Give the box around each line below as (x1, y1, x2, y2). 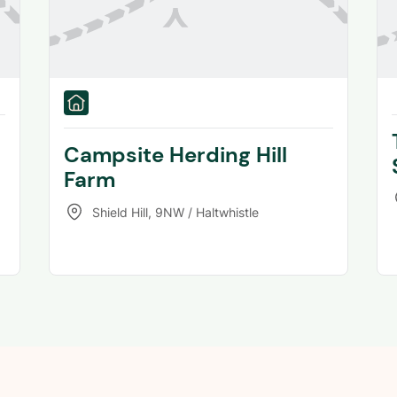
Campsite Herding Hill (63, 141, 287, 168)
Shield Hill (91, 204, 148, 220)
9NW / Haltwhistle (154, 204, 259, 220)
